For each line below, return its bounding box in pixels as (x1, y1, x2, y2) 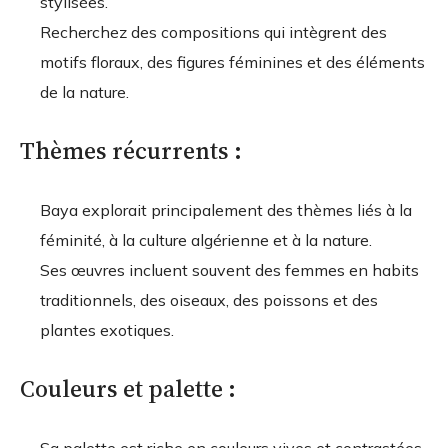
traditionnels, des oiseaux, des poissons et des (40, 289, 378, 310)
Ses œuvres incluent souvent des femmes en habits (40, 259, 419, 280)
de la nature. (40, 81, 129, 102)
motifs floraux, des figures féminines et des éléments (40, 51, 425, 72)
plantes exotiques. (40, 319, 174, 340)
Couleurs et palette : (20, 371, 236, 405)
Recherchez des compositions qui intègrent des (40, 21, 387, 42)
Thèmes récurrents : (20, 133, 242, 167)
